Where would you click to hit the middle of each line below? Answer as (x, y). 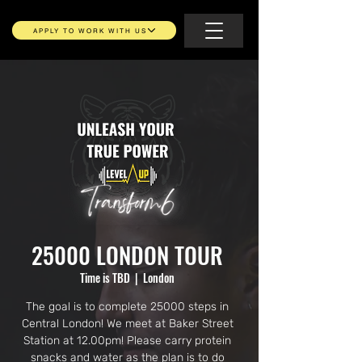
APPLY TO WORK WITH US (90, 30)
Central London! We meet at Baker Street (127, 324)
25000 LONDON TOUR (127, 255)
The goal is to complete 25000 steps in (127, 307)
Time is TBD (105, 278)
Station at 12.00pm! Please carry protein (127, 341)
